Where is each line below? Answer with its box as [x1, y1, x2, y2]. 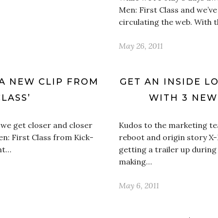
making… [119, 157, 152, 166]
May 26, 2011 [119, 41, 163, 51]
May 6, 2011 [119, 181, 159, 190]
